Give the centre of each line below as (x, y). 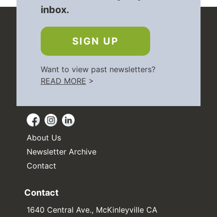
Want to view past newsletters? (98, 70)
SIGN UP (95, 41)
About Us (44, 138)
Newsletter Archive (62, 152)
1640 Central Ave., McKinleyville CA (92, 210)
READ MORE (63, 81)
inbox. (55, 10)
